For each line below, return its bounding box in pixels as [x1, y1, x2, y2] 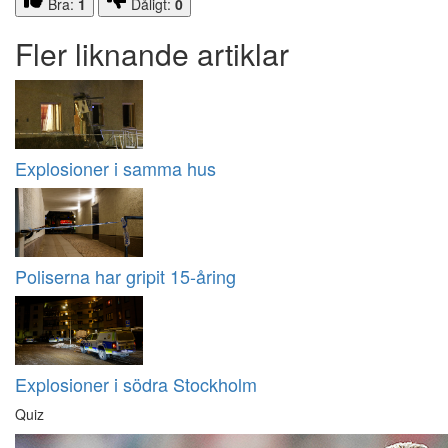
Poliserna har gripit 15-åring [15, 263, 236, 290]
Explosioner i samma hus [15, 155, 216, 182]
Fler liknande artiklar [15, 32, 289, 76]
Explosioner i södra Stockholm [15, 371, 257, 398]
